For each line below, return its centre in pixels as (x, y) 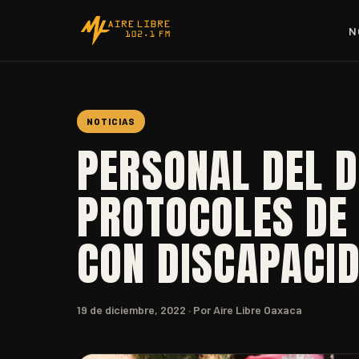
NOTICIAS (111, 121)
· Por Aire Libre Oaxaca (244, 310)
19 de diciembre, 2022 (131, 310)
